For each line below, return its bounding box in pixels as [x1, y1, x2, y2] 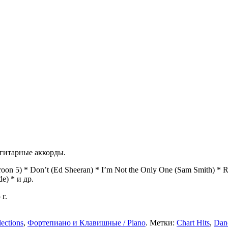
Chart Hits [177, 218, 210, 227]
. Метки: [146, 218, 177, 227]
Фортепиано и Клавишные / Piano [27, 218, 146, 227]
